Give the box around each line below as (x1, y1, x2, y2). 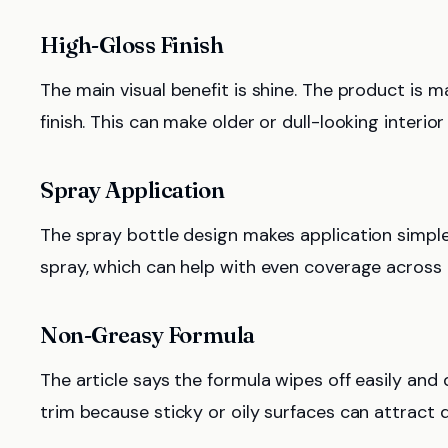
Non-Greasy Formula (40, 321, 255, 349)
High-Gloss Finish (40, 31, 224, 59)
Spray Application (40, 176, 225, 204)
